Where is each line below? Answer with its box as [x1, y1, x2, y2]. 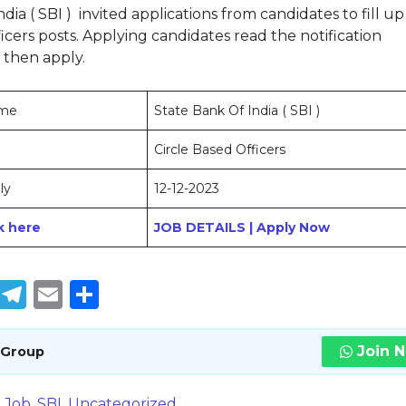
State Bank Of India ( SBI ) [154, 102, 321, 119]
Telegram [26, 276, 163, 312]
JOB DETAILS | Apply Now [154, 219, 331, 236]
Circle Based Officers [154, 141, 286, 158]
